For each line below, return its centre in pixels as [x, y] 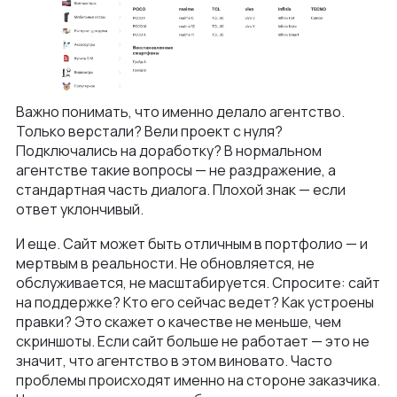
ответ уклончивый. [80, 209]
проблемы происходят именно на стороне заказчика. [198, 380]
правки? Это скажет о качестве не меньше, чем [179, 321]
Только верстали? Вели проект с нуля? [149, 131]
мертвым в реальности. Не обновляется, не [165, 263]
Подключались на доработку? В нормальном [169, 150]
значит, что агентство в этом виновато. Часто [174, 360]
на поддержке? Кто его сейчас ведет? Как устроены [195, 302]
